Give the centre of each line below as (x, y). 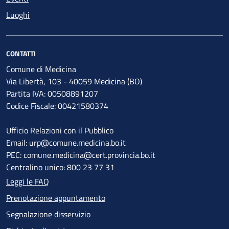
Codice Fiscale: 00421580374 (57, 106)
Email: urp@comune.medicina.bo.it (67, 143)
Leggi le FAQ (28, 182)
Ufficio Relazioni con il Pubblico (60, 131)
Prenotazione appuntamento (56, 198)
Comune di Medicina (41, 69)
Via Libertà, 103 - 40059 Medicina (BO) (74, 82)
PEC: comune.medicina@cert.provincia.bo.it (81, 155)
